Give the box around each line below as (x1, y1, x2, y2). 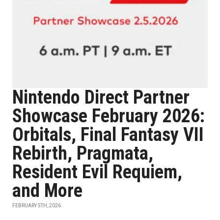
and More (12, 180, 82, 201)
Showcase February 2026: (12, 105, 205, 127)
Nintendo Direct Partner (12, 86, 190, 108)
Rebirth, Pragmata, (12, 142, 153, 164)
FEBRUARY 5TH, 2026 (12, 203, 61, 208)
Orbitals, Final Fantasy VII (12, 124, 204, 145)
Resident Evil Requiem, (12, 161, 182, 183)
